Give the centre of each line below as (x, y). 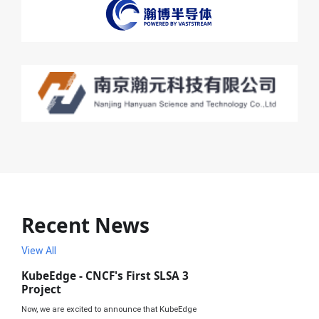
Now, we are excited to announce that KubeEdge (109, 309)
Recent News (85, 225)
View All (39, 250)
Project (41, 289)
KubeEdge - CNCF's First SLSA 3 (105, 276)
